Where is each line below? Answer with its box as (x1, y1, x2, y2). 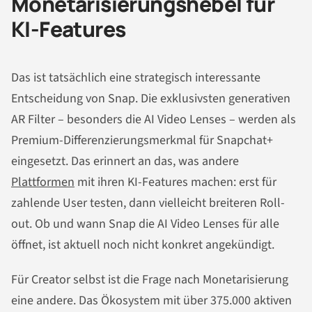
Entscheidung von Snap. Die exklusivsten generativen (11, 90, 290, 108)
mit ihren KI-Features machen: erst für (75, 173, 276, 192)
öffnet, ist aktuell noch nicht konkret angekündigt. (11, 236, 274, 254)
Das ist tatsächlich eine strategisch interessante (11, 69, 260, 87)
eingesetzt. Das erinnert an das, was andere (11, 153, 239, 171)
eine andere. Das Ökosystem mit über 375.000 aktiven (11, 292, 292, 310)
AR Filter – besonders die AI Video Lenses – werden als (11, 111, 296, 129)
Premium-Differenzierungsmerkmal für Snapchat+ (11, 132, 273, 150)
